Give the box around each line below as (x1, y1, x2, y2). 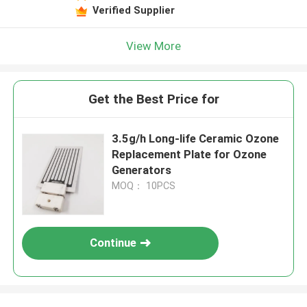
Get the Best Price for (88, 91, 219, 108)
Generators (112, 163, 172, 177)
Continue (90, 236, 137, 250)
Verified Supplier (92, 4, 175, 16)
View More (126, 38, 181, 53)
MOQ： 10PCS (112, 180, 176, 192)
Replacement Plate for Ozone (112, 147, 267, 162)
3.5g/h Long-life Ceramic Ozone (112, 132, 280, 146)
